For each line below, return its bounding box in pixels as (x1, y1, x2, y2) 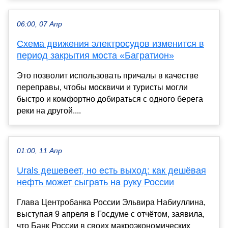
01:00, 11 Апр (17, 147, 62, 155)
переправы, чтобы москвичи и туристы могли (17, 83, 188, 92)
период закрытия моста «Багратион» (17, 50, 174, 61)
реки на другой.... (17, 106, 81, 116)
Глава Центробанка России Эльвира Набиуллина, (17, 198, 206, 207)
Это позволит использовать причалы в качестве (17, 71, 198, 80)
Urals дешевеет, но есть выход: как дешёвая (17, 165, 206, 176)
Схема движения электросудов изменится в (17, 39, 204, 49)
